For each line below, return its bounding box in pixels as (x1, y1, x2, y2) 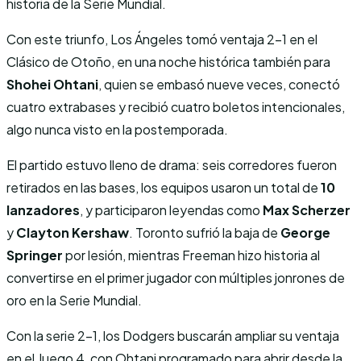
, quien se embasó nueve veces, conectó (98, 75, 340, 93)
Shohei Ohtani (6, 75, 98, 93)
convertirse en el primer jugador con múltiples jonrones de (6, 268, 345, 286)
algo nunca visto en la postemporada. (6, 120, 228, 138)
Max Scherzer (263, 201, 351, 218)
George (280, 223, 330, 241)
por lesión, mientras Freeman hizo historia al (63, 246, 320, 263)
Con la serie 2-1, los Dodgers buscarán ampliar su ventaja (6, 326, 339, 344)
